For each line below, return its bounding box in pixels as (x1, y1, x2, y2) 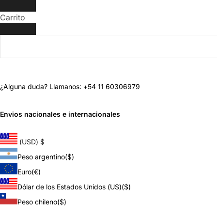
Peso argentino (17, 153, 65, 161)
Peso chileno (17, 198, 57, 206)
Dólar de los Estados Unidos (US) (17, 183, 122, 191)
